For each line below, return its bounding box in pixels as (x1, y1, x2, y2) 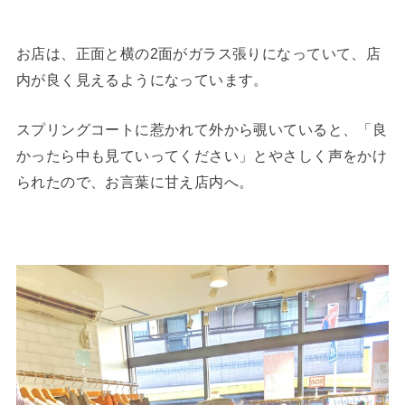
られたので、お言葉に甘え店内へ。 (15, 174, 254, 191)
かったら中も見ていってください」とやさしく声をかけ (15, 147, 388, 165)
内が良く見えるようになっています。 (15, 71, 268, 88)
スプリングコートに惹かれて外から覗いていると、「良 (15, 121, 388, 138)
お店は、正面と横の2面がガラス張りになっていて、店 (15, 45, 381, 61)
